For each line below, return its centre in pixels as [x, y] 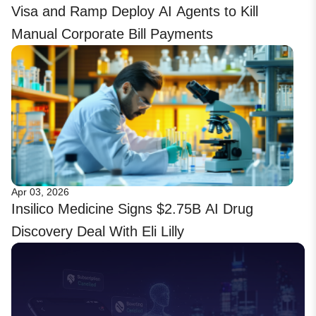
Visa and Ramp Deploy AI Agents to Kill [135, 11]
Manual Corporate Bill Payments [112, 34]
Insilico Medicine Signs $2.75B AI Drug [132, 209]
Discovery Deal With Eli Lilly [98, 231]
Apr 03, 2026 [40, 192]
